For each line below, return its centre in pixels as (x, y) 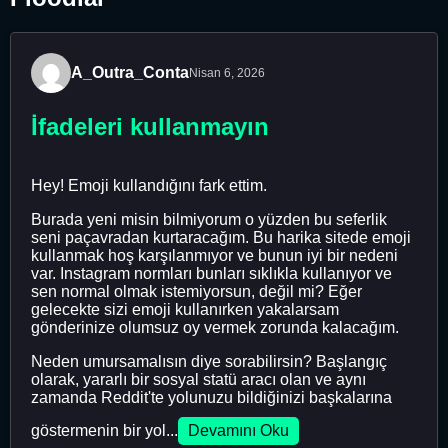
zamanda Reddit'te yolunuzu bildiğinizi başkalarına (211, 397)
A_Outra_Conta (130, 73)
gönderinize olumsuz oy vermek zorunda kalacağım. (215, 327)
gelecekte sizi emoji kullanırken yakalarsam (185, 309)
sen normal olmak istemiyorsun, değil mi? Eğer (196, 291)
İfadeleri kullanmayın (150, 126)
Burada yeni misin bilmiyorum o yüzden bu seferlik (209, 219)
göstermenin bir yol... (104, 430)
